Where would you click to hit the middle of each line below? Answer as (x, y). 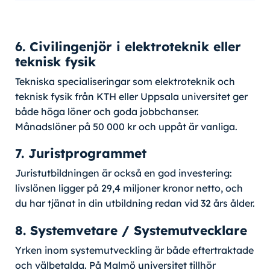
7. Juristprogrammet (81, 153)
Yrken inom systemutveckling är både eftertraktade (134, 250)
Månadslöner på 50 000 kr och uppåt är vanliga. (126, 127)
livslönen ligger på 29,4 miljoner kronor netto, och (129, 188)
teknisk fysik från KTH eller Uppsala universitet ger (131, 97)
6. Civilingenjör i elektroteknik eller (128, 47)
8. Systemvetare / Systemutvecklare (131, 230)
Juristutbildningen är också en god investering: (124, 173)
